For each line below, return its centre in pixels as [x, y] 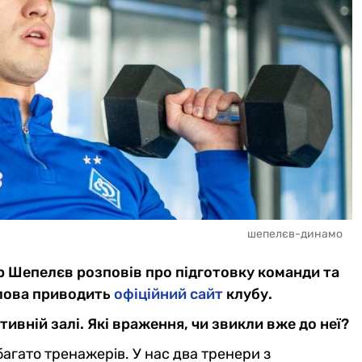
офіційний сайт [168, 295]
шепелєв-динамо [295, 234]
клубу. [248, 295]
